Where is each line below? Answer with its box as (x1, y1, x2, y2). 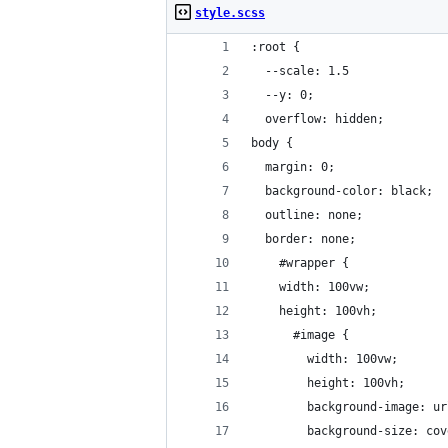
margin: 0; (251, 160, 335, 175)
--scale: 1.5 (251, 64, 349, 79)
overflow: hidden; (251, 112, 384, 127)
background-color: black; (251, 184, 433, 199)
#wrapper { (251, 256, 349, 271)
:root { (251, 40, 300, 55)
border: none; (251, 232, 356, 247)
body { (251, 136, 293, 151)
